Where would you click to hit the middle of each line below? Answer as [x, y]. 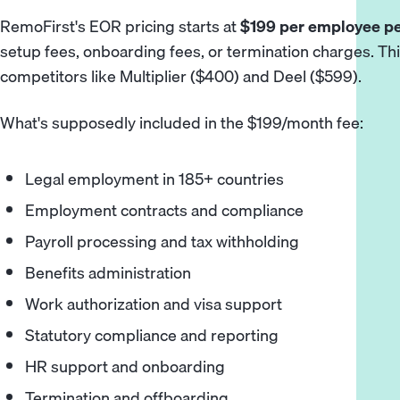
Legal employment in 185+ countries [155, 179]
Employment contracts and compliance [165, 210]
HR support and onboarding [125, 367]
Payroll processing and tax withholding [162, 242]
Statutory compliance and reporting [152, 335]
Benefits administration [108, 273]
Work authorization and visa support [154, 304]
